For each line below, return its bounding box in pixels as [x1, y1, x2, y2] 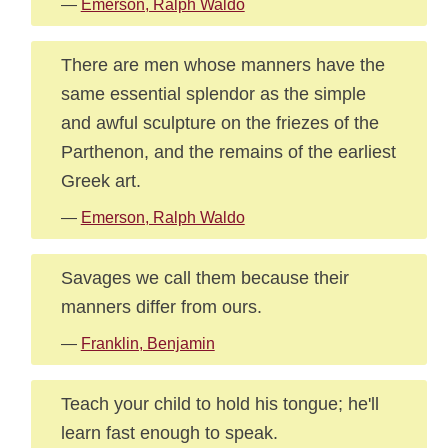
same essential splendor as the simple [60, 83, 366, 104]
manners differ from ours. [60, 296, 262, 317]
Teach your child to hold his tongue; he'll [60, 393, 379, 414]
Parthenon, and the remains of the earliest [60, 141, 396, 162]
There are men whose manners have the [60, 54, 385, 75]
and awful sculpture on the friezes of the [60, 112, 379, 133]
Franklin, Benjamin [80, 335, 215, 352]
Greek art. [60, 170, 141, 191]
